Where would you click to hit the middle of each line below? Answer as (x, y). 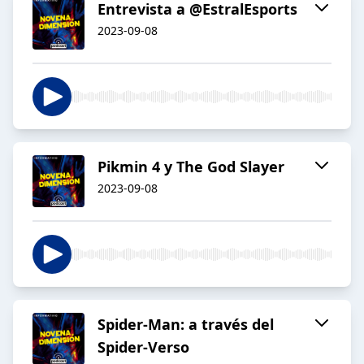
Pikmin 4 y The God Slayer (191, 167)
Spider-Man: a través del (186, 325)
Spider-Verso (143, 347)
